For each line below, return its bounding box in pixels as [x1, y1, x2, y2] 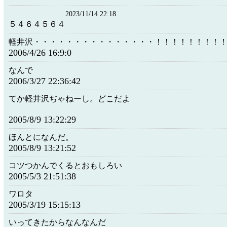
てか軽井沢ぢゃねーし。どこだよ [9, 94, 130, 103]
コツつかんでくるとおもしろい [9, 161, 122, 170]
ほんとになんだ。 [9, 132, 73, 142]
